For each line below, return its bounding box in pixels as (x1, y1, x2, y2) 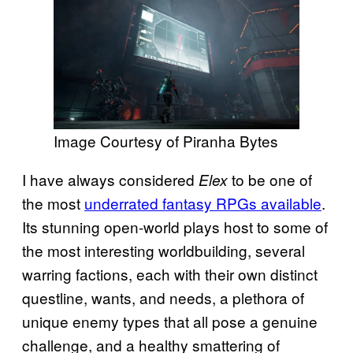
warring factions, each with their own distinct (22, 262, 318, 284)
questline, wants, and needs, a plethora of (22, 286, 304, 308)
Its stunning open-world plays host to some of (22, 215, 328, 237)
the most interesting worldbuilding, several (22, 239, 305, 261)
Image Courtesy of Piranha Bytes (54, 129, 278, 151)
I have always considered (22, 168, 199, 190)
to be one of (232, 168, 312, 190)
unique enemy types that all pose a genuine (22, 310, 318, 332)
